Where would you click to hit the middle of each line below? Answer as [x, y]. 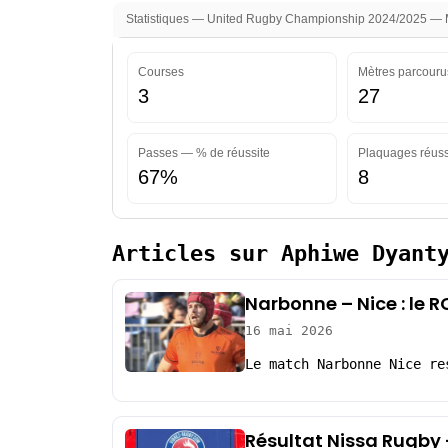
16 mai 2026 [289, 330]
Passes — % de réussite [204, 152]
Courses [161, 71]
